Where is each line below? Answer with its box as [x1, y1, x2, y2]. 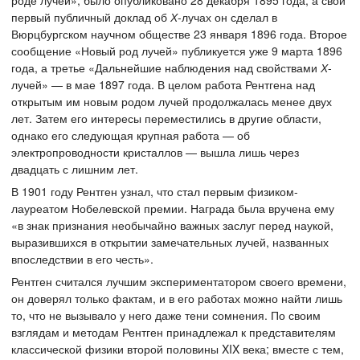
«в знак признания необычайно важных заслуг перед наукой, [11, 217, 333, 234]
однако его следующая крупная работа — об [11, 127, 250, 144]
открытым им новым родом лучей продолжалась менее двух [11, 93, 332, 110]
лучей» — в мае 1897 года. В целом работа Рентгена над [11, 76, 315, 93]
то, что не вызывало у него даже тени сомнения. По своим [11, 307, 321, 324]
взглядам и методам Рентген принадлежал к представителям [11, 324, 336, 341]
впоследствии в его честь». [11, 251, 153, 268]
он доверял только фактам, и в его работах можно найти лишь [11, 290, 342, 307]
